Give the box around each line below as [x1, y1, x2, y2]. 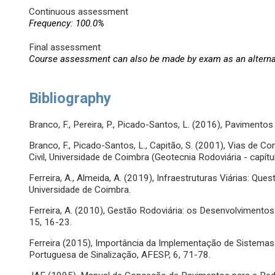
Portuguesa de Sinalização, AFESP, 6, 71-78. [29, 249, 211, 261]
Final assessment [29, 42, 101, 53]
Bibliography [29, 90, 112, 107]
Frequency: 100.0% [29, 18, 105, 29]
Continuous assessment [29, 6, 129, 18]
